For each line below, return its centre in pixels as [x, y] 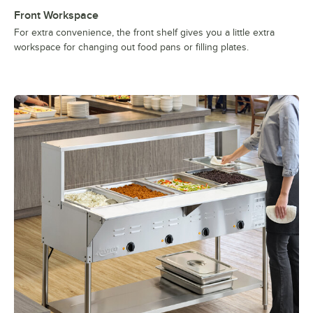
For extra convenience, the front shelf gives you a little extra [144, 33]
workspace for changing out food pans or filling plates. [131, 48]
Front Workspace [56, 16]
